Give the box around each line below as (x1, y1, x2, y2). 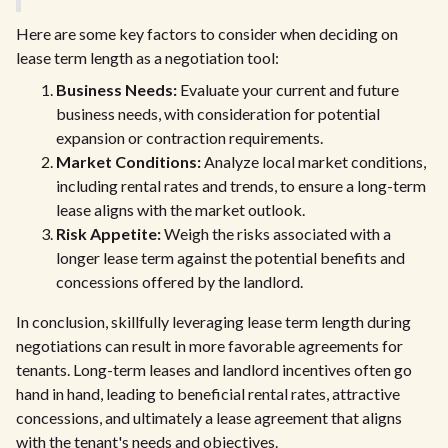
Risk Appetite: (56, 224, 161, 243)
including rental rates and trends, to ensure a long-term (56, 176, 426, 195)
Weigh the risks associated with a (161, 224, 391, 243)
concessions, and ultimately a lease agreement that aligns (16, 408, 402, 427)
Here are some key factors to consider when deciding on (16, 24, 398, 43)
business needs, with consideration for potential (56, 104, 380, 123)
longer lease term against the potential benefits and (56, 248, 405, 267)
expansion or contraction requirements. (56, 128, 323, 147)
